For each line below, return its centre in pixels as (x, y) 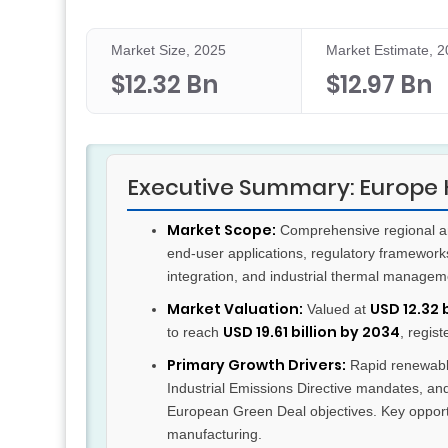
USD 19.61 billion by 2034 (311, 332)
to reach (195, 332)
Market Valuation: (235, 309)
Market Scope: (221, 230)
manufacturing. (214, 434)
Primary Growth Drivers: (256, 365)
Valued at (336, 309)
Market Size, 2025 (168, 50)
